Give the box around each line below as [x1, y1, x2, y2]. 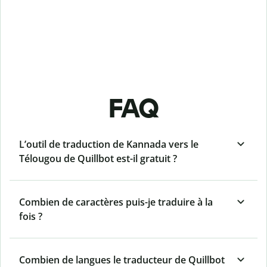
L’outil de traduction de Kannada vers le [19, 138, 198, 151]
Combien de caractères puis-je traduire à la [19, 195, 213, 209]
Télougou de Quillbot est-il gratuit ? [19, 152, 177, 166]
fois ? [19, 210, 42, 223]
